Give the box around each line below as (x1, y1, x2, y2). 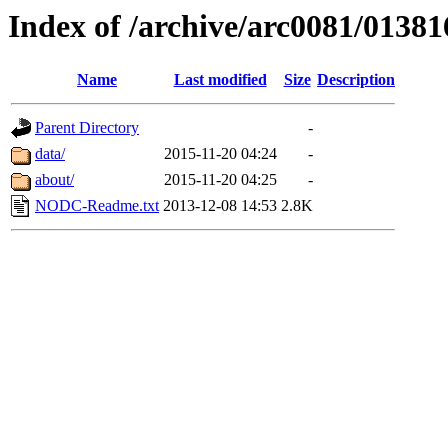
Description (317, 71, 395, 89)
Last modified (173, 71, 267, 89)
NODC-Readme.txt (35, 197, 159, 215)
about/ (35, 171, 74, 189)
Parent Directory (35, 119, 139, 137)
